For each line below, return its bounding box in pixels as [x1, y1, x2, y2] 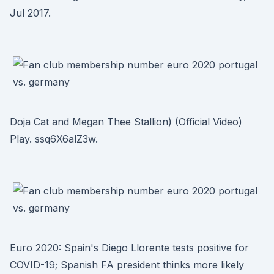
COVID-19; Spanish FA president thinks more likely [10, 259, 244, 271]
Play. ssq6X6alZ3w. [10, 133, 98, 145]
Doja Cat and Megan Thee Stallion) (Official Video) [10, 116, 242, 128]
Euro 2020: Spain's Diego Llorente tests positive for [10, 242, 249, 254]
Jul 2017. [10, 7, 51, 19]
